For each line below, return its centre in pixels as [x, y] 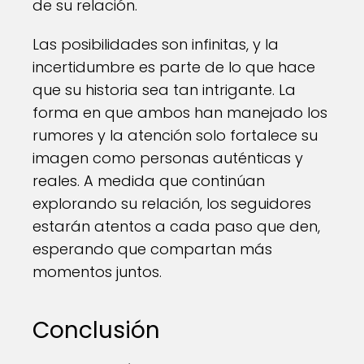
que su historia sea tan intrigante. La [164, 90]
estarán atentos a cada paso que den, [176, 226]
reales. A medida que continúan [149, 181]
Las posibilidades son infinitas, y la [156, 44]
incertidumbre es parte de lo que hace [174, 67]
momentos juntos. [97, 272]
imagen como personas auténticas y [168, 158]
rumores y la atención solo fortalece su [175, 135]
